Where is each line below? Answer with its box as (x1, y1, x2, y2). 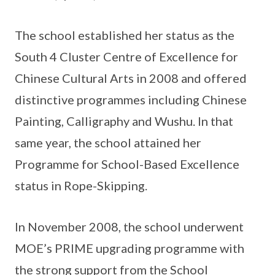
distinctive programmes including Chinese (15, 91, 247, 107)
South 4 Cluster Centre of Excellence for (15, 48, 238, 64)
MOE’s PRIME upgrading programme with (15, 240, 244, 255)
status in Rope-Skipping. (15, 177, 147, 193)
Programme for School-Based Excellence (15, 156, 239, 171)
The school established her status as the (15, 27, 234, 42)
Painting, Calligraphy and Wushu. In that (15, 113, 233, 128)
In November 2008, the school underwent (15, 219, 244, 234)
